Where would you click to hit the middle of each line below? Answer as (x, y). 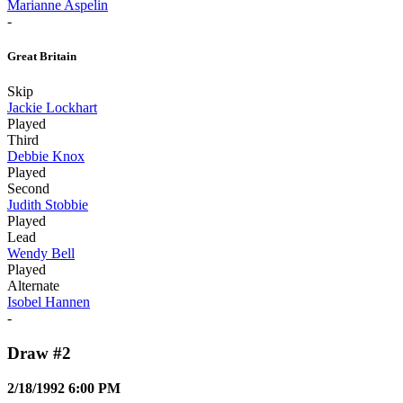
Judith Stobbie (48, 205)
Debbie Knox (46, 157)
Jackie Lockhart (52, 108)
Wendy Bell (41, 254)
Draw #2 (39, 354)
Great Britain (42, 57)
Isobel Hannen (49, 302)
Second (28, 189)
